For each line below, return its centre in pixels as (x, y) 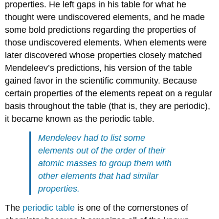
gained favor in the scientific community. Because (101, 81)
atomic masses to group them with (105, 163)
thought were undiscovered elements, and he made (105, 17)
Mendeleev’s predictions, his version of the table (99, 68)
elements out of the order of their (102, 150)
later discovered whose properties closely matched (104, 55)
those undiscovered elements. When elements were (106, 43)
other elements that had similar (99, 176)
